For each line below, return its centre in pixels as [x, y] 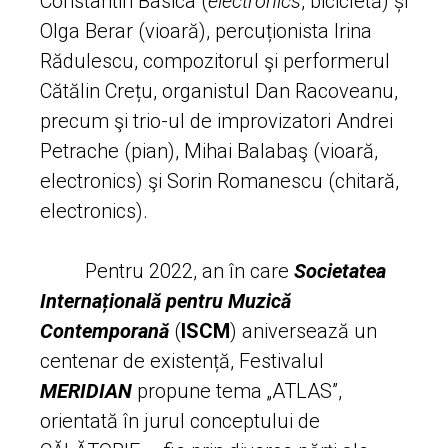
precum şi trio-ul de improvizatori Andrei [216, 120]
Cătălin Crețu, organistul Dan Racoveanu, [219, 90]
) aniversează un [303, 330]
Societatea [340, 270]
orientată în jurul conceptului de [180, 420]
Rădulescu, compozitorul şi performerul [215, 60]
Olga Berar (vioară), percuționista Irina [206, 30]
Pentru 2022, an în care [167, 270]
